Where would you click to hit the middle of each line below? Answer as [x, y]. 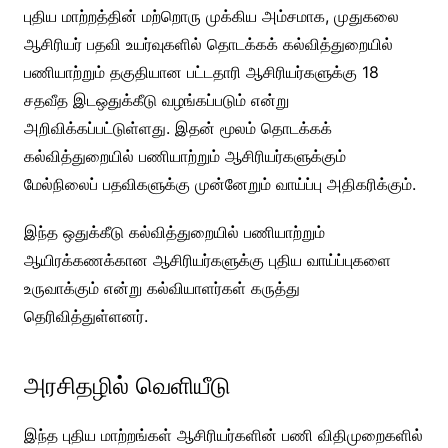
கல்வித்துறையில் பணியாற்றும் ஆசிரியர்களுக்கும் [184, 155]
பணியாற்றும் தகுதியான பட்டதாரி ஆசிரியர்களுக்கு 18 [201, 71]
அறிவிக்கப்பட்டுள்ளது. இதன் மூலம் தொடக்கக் [177, 127]
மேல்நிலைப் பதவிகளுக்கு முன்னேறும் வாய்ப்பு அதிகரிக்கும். [219, 183]
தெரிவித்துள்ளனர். [85, 315]
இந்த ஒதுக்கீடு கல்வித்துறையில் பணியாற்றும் [174, 231]
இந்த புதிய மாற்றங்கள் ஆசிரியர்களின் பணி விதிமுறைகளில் [223, 434]
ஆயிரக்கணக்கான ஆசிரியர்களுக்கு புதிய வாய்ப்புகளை [207, 259]
